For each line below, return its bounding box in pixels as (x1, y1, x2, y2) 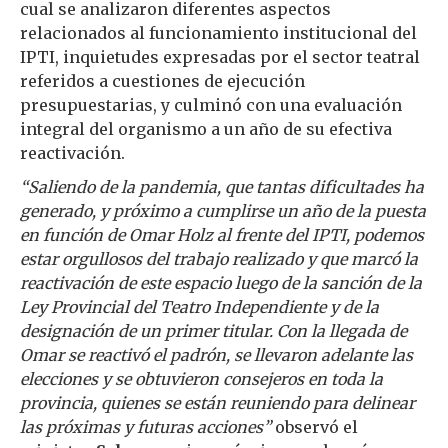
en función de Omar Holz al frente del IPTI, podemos (20, 225, 424, 245)
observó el (271, 417, 358, 437)
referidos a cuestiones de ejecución (20, 71, 305, 91)
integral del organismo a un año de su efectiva (20, 119, 392, 139)
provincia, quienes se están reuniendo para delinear (20, 393, 415, 413)
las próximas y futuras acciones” (20, 417, 271, 437)
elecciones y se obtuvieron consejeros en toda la (20, 369, 383, 389)
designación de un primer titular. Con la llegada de (20, 321, 407, 341)
